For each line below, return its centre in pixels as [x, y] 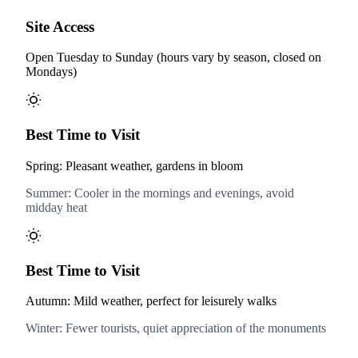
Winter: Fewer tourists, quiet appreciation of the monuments [176, 328]
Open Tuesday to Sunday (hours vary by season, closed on [173, 58]
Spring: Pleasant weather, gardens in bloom [134, 165]
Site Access [60, 26]
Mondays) [51, 72]
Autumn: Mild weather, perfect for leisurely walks [151, 301]
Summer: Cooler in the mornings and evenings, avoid [160, 193]
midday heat [56, 207]
